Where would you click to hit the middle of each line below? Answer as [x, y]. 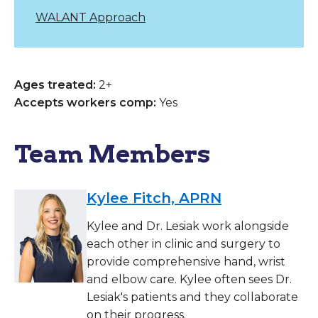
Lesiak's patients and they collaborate [192, 297]
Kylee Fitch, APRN [154, 198]
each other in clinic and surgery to [183, 243]
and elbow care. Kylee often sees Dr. [189, 279]
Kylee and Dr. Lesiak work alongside [188, 226]
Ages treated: [55, 84]
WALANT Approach [91, 17]
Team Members [113, 153]
